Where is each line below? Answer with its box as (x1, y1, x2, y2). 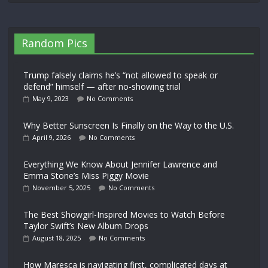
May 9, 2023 (32, 93, 69, 103)
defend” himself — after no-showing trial (23, 80, 181, 92)
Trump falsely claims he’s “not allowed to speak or (23, 69, 218, 81)
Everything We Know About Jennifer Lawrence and (23, 158, 218, 170)
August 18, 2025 (32, 233, 81, 242)
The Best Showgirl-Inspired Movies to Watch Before (23, 208, 226, 220)
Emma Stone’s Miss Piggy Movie (23, 169, 150, 181)
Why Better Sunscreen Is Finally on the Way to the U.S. (23, 119, 234, 131)
